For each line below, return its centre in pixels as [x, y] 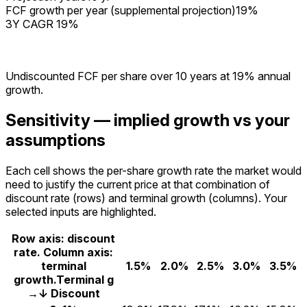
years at [208, 76]
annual [274, 76]
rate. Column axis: [63, 252]
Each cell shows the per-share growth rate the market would [153, 170]
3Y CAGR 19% [42, 24]
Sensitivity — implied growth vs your [148, 121]
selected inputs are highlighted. [81, 211]
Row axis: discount [63, 238]
